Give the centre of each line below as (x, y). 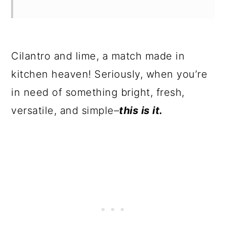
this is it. (141, 111)
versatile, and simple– (65, 111)
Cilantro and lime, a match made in (98, 56)
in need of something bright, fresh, (98, 93)
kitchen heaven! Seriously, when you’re (109, 74)
